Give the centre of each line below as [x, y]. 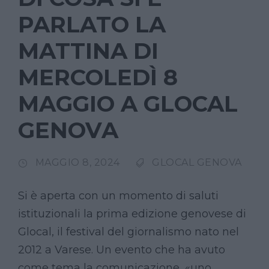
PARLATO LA [92, 25]
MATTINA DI [88, 51]
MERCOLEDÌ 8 [98, 77]
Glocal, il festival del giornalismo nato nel [128, 232]
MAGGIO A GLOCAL [128, 104]
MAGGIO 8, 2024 [77, 163]
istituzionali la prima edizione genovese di [132, 214]
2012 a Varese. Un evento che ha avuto [122, 250]
